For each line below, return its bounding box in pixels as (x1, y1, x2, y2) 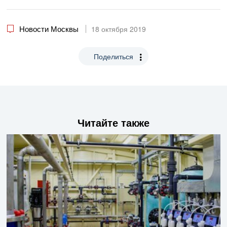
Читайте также (78, 115, 149, 130)
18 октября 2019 (91, 24, 146, 34)
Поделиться (94, 51, 133, 62)
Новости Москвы (19, 23, 79, 34)
